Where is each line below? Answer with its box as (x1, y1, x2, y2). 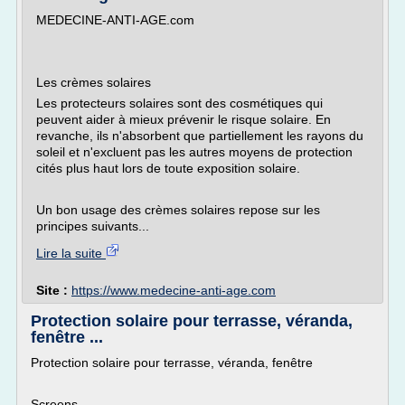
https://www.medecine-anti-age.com (71, 283, 276, 297)
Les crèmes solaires (36, 75, 151, 89)
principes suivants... (36, 219, 149, 233)
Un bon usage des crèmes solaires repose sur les (36, 202, 320, 217)
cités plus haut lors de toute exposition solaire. (36, 161, 300, 175)
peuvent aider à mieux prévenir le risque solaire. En (36, 112, 331, 127)
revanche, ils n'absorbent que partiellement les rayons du (36, 128, 363, 143)
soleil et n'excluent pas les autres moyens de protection (36, 145, 353, 159)
